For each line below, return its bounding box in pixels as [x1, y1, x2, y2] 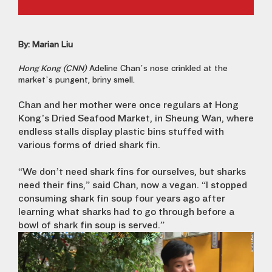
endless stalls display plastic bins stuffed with [18, 126, 224, 137]
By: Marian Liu [18, 40, 73, 50]
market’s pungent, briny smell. [18, 75, 135, 85]
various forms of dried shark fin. [18, 140, 160, 151]
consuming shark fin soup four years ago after [18, 193, 225, 204]
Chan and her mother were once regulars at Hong [18, 100, 239, 110]
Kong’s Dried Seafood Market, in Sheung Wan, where [18, 113, 254, 124]
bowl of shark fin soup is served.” [18, 220, 165, 231]
